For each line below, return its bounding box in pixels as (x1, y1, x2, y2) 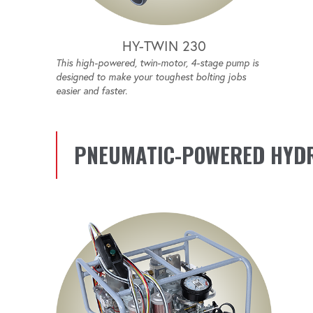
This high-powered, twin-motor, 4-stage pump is (56, 56, 259, 69)
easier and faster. (56, 84, 127, 97)
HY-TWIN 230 (122, 36, 206, 54)
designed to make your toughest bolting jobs (56, 70, 246, 83)
